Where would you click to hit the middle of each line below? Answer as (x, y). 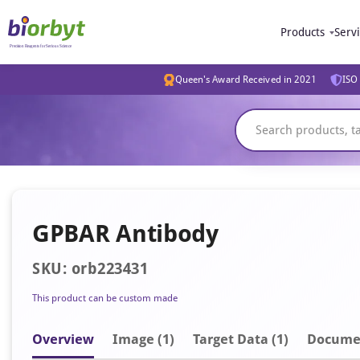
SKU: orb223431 (90, 269)
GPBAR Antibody (125, 233)
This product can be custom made (105, 298)
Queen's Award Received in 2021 (246, 80)
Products (303, 32)
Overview (63, 339)
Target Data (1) (241, 339)
